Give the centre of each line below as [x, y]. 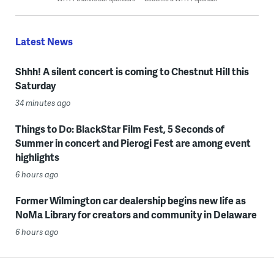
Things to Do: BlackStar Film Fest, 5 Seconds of [120, 129]
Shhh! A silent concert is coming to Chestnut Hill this [132, 72]
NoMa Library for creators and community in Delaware [136, 215]
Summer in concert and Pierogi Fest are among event [133, 143]
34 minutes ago [43, 103]
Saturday [35, 86]
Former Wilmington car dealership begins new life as [130, 201]
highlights [37, 157]
